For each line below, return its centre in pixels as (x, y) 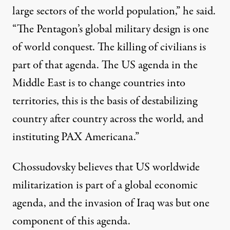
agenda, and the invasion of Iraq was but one (111, 204)
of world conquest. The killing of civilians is (109, 47)
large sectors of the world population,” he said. (114, 12)
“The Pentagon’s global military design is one (111, 30)
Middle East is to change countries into (99, 83)
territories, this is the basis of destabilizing (105, 101)
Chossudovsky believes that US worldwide (106, 168)
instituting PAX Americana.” (76, 137)
